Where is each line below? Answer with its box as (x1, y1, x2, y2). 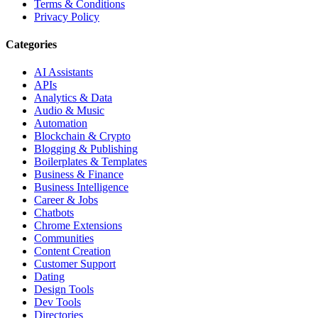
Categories (6, 38, 57, 51)
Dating (34, 270, 65, 283)
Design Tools (34, 283, 94, 296)
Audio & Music (34, 104, 104, 117)
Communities (34, 232, 94, 245)
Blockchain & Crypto (34, 130, 131, 143)
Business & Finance (34, 168, 124, 181)
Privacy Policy (34, 10, 99, 23)
